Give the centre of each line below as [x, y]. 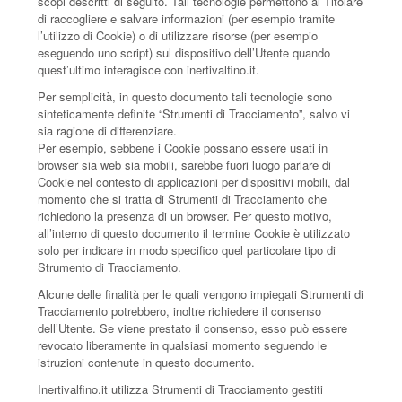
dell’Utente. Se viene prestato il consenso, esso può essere [193, 328]
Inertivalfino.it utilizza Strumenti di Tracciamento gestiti [181, 389]
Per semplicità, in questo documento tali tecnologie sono [185, 96]
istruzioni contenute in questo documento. [147, 362]
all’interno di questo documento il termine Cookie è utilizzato [194, 233]
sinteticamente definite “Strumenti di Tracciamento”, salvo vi [194, 114]
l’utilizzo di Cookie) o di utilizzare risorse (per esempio [178, 35]
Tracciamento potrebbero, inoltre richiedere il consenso [180, 311]
